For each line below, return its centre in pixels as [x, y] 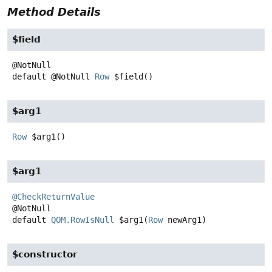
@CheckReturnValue [53, 197]
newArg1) [185, 220]
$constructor [45, 255]
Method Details [54, 12]
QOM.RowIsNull [83, 220]
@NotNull [73, 77]
